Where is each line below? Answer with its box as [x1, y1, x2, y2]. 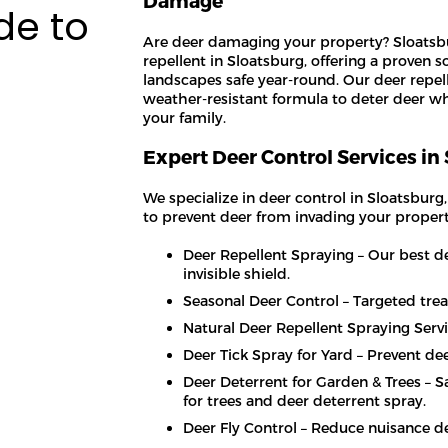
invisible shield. [183, 264, 291, 282]
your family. [143, 108, 227, 126]
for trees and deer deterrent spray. [183, 391, 427, 409]
